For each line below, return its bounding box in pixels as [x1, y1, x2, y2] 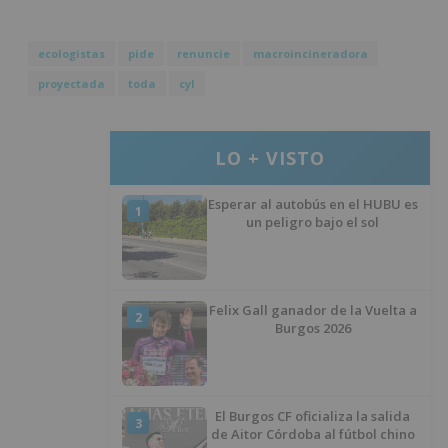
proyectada [38, 76, 105, 92]
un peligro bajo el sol [246, 213, 379, 232]
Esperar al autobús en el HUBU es [207, 195, 418, 214]
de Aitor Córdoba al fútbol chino [210, 425, 415, 444]
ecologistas [38, 46, 105, 62]
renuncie [177, 46, 230, 62]
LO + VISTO [215, 146, 325, 171]
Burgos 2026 [274, 319, 351, 338]
